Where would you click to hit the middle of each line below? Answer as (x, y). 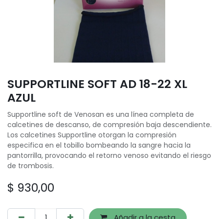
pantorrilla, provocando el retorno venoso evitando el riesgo (109, 155)
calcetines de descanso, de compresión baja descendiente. (109, 125)
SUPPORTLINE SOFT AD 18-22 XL (97, 84)
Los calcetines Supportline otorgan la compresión (92, 135)
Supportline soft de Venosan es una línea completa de (101, 114)
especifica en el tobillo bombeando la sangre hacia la (99, 145)
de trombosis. (31, 166)
